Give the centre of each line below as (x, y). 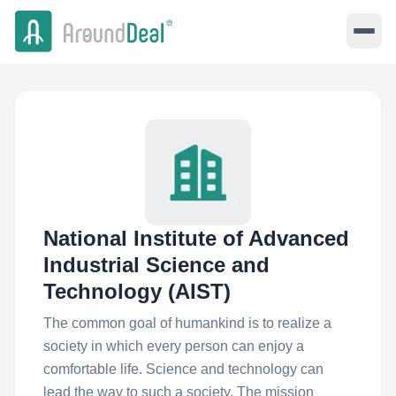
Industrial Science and (156, 265)
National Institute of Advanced (196, 238)
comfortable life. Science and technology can (183, 369)
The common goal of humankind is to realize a (187, 323)
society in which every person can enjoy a (174, 346)
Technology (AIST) (137, 291)
